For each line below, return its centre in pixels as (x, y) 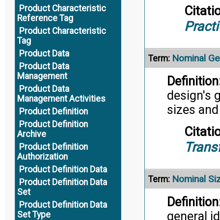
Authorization (42, 157)
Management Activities (61, 99)
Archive (31, 134)
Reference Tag (45, 18)
